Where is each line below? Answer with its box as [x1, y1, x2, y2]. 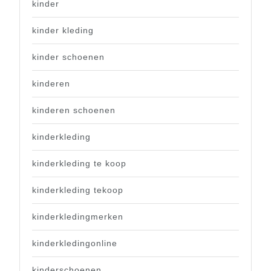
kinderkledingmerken [32, 211, 123, 221]
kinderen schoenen [32, 105, 116, 115]
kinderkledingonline [32, 238, 117, 248]
